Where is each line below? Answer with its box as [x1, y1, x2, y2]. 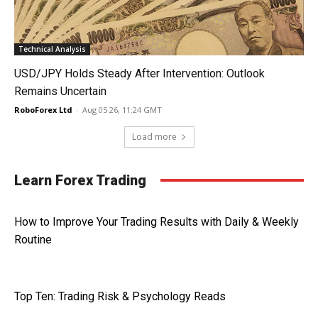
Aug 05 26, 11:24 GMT [82, 104, 162, 115]
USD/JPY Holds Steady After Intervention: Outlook [14, 66, 265, 80]
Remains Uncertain [14, 84, 106, 98]
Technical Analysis [18, 43, 86, 54]
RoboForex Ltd [14, 104, 72, 115]
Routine [14, 232, 52, 246]
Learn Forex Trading [14, 171, 146, 189]
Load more [131, 130, 177, 143]
